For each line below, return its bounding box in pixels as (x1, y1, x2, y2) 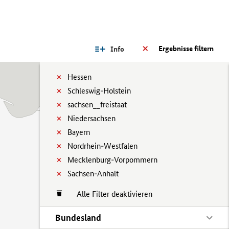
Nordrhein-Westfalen (67, 141, 138, 151)
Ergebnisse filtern (158, 44, 214, 53)
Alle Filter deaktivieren (66, 189, 152, 199)
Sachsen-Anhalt (67, 169, 119, 178)
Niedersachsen (67, 113, 116, 123)
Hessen (67, 72, 91, 82)
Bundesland (55, 212, 101, 223)
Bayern (67, 127, 90, 137)
